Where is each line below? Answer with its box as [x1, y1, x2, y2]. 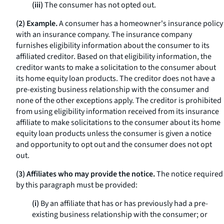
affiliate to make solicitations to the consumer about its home [16, 117, 220, 128]
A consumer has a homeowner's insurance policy [57, 18, 223, 29]
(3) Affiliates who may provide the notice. [16, 168, 155, 179]
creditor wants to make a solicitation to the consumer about [16, 62, 216, 73]
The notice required [155, 168, 223, 179]
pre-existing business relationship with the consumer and [16, 84, 209, 95]
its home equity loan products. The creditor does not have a [16, 73, 215, 84]
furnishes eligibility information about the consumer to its [16, 40, 209, 51]
